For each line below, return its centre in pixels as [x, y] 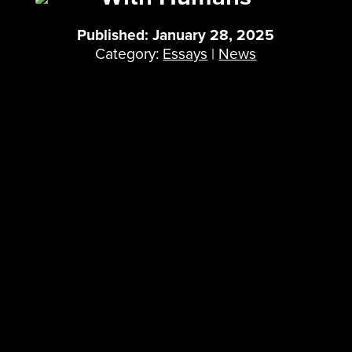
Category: [129, 54]
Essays [185, 54]
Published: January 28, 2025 [176, 35]
